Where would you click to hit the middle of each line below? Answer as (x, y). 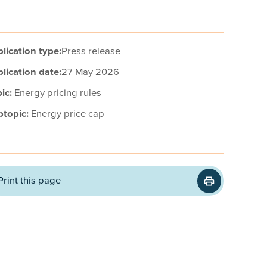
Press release (91, 51)
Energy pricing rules (58, 93)
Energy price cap (68, 114)
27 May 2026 (90, 72)
